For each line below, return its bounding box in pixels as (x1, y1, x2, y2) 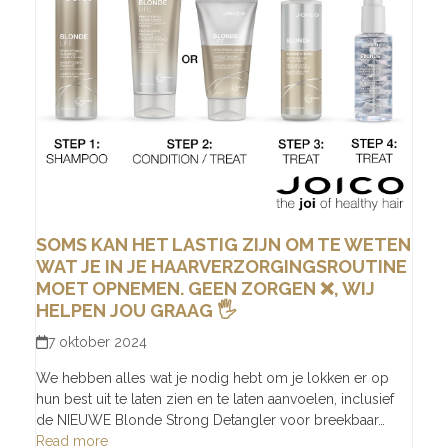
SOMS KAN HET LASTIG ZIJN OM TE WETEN (35, 233, 411, 255)
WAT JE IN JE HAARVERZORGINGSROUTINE (35, 255, 407, 277)
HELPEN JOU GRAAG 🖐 (35, 299, 236, 321)
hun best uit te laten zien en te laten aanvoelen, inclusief (35, 390, 394, 407)
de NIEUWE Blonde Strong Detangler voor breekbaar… (35, 411, 385, 428)
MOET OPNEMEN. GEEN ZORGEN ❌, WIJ (35, 277, 375, 299)
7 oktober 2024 (48, 333, 148, 350)
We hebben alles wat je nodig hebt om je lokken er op (35, 369, 389, 386)
